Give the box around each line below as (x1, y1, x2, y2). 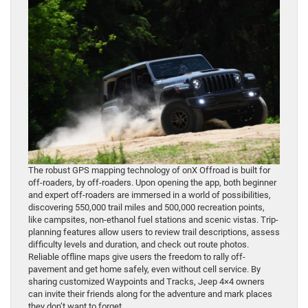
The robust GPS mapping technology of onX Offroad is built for (28, 165, 270, 175)
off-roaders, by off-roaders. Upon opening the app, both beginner (28, 177, 276, 188)
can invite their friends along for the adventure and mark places (28, 289, 272, 299)
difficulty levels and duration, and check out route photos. (28, 239, 249, 250)
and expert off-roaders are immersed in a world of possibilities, (28, 190, 271, 200)
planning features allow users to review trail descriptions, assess (28, 227, 280, 237)
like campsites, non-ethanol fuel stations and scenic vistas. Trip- (28, 214, 278, 225)
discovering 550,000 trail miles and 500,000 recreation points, (28, 202, 265, 212)
